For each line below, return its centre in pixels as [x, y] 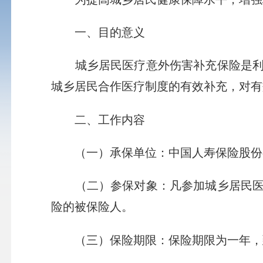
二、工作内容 [104, 119]
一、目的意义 [98, 32]
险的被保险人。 [92, 207]
